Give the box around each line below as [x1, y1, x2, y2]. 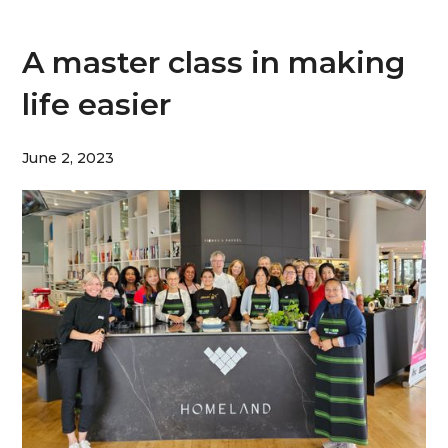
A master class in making [22, 44, 406, 81]
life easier [22, 86, 172, 123]
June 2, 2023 [22, 149, 115, 167]
